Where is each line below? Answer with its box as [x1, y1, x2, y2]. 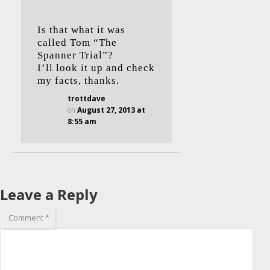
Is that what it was [37, 24, 125, 36]
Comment [8, 212, 45, 223]
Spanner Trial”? [37, 49, 113, 61]
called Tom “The [37, 37, 117, 48]
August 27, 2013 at [77, 105, 145, 115]
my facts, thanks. [37, 75, 119, 86]
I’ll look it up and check [37, 62, 155, 74]
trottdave [67, 93, 105, 104]
